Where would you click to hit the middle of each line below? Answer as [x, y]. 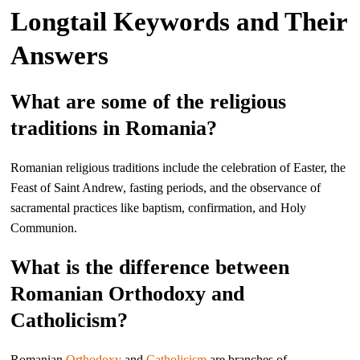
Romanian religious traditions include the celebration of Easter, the [178, 168]
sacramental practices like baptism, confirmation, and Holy [159, 208]
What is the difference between [150, 267]
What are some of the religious [149, 102]
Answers [60, 55]
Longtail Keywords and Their [179, 22]
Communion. [44, 228]
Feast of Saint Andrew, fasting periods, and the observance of [166, 188]
